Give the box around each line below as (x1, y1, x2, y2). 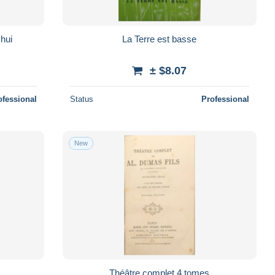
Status (69, 94, 93, 104)
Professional (201, 94, 249, 104)
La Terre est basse (122, 33, 197, 44)
